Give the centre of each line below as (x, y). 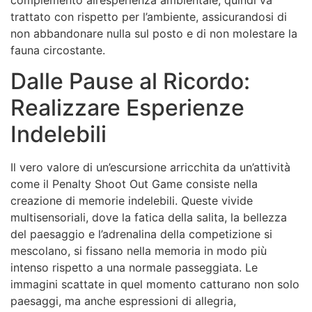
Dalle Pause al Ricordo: (130, 81)
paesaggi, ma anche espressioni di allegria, (123, 301)
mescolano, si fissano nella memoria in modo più (139, 250)
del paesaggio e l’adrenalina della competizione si (141, 234)
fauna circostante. (58, 50)
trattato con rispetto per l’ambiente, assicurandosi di (149, 16)
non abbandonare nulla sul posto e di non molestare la (154, 33)
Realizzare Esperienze (127, 107)
